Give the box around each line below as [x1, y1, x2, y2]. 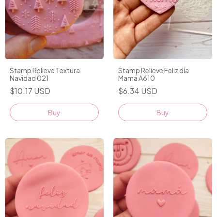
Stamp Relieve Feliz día [118, 66, 189, 75]
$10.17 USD [10, 86, 50, 96]
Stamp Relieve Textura [10, 66, 80, 75]
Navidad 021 [10, 74, 49, 83]
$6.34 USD [118, 86, 157, 96]
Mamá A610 [118, 74, 155, 83]
